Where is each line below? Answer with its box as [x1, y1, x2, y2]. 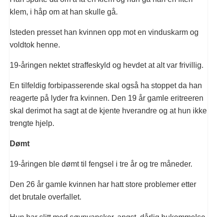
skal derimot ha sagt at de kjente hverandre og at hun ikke [10, 107, 207, 115]
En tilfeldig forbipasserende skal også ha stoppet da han [10, 81, 202, 90]
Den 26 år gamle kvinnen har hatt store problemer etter [10, 180, 196, 189]
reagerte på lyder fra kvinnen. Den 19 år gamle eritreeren [10, 94, 203, 103]
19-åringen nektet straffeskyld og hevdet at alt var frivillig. [10, 61, 203, 70]
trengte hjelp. [10, 119, 54, 128]
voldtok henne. [10, 41, 60, 49]
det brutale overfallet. [10, 193, 81, 201]
